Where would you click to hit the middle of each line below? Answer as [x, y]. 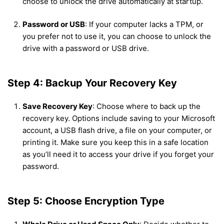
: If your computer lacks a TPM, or [144, 24]
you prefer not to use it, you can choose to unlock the [117, 36]
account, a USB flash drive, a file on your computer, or [117, 130]
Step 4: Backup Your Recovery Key [92, 83]
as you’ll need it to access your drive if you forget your [118, 154]
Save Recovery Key [57, 106]
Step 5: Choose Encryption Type [86, 201]
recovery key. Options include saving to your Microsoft [119, 118]
